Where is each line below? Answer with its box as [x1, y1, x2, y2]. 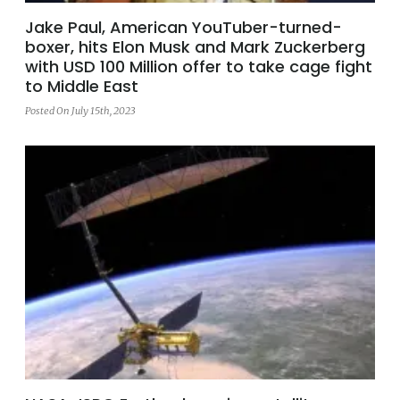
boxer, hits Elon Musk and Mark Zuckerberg [25, 35, 365, 58]
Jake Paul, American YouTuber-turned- [25, 15, 342, 38]
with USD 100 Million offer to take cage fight [25, 54, 372, 78]
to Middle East [25, 74, 138, 97]
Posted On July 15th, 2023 [25, 104, 135, 117]
